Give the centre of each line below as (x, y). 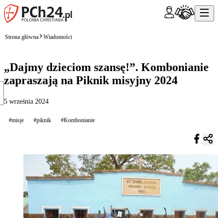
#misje (16, 120)
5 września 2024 (26, 101)
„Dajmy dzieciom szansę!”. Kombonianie (106, 67)
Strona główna (22, 37)
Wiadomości (58, 37)
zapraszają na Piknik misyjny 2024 (91, 80)
